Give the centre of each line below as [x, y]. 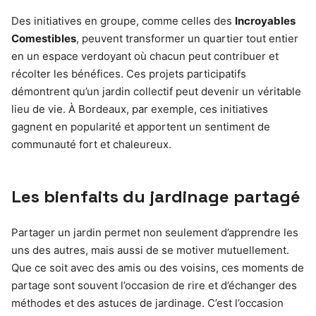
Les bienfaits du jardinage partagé [156, 196]
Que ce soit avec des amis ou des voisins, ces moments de [158, 268]
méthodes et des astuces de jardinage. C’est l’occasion [147, 303]
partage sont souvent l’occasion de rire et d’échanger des [154, 285]
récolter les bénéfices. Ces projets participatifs [129, 74]
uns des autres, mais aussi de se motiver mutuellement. [150, 250]
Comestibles [44, 38]
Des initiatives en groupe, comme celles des [123, 21]
